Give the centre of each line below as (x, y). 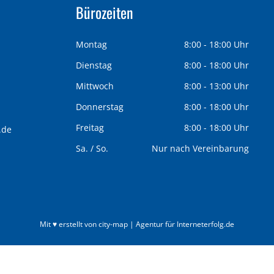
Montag (91, 44)
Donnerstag (100, 106)
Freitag (90, 127)
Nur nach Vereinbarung (200, 148)
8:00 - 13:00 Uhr (216, 86)
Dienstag (94, 65)
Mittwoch (95, 86)
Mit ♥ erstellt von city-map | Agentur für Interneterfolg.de (137, 224)
